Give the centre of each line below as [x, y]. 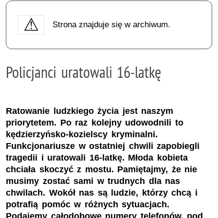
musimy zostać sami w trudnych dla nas [93, 181]
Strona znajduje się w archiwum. [111, 24]
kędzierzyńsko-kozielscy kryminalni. [82, 135]
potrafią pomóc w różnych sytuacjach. [88, 205]
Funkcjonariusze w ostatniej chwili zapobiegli [103, 146]
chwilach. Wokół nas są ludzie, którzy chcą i [102, 193]
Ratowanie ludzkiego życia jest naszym [90, 111]
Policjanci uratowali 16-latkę [84, 72]
